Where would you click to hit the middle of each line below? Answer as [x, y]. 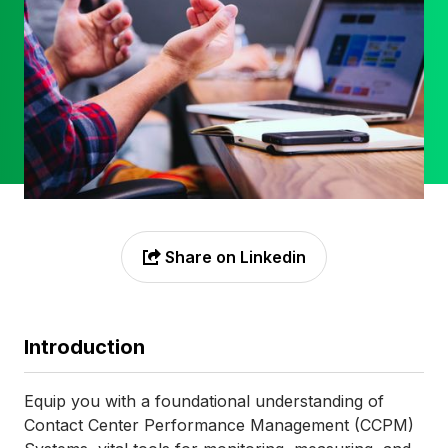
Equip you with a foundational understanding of [204, 400]
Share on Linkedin [233, 256]
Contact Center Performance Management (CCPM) [219, 424]
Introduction [84, 346]
